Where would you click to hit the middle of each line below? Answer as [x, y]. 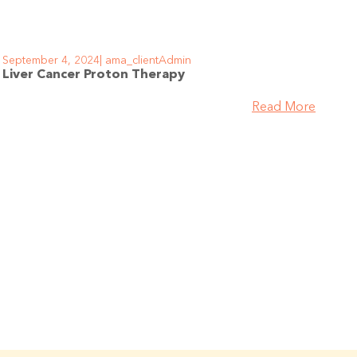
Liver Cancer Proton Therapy [93, 75]
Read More [283, 107]
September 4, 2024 [51, 60]
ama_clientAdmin [146, 60]
